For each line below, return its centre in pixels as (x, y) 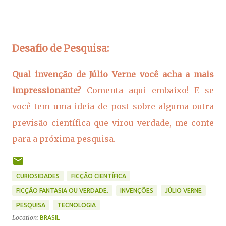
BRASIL (50, 218)
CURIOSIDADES (38, 176)
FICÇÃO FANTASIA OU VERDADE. (62, 191)
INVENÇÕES (137, 191)
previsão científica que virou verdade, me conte (113, 123)
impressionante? (47, 91)
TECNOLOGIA (76, 205)
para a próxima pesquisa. (64, 139)
